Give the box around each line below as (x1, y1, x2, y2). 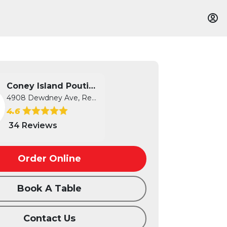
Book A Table (17, 183, 82, 194)
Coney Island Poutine (89, 81, 96, 91)
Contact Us (23, 213, 76, 224)
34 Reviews (9, 121, 58, 130)
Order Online (18, 153, 82, 164)
